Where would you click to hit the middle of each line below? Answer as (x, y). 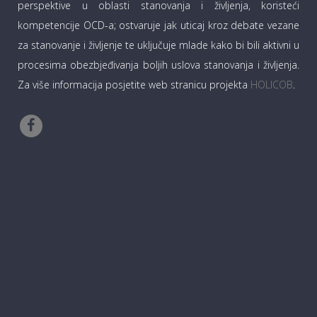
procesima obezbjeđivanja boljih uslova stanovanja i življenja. (158, 65)
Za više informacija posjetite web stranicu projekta (134, 85)
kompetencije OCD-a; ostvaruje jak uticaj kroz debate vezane (158, 25)
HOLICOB (272, 85)
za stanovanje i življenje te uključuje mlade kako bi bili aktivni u (158, 45)
